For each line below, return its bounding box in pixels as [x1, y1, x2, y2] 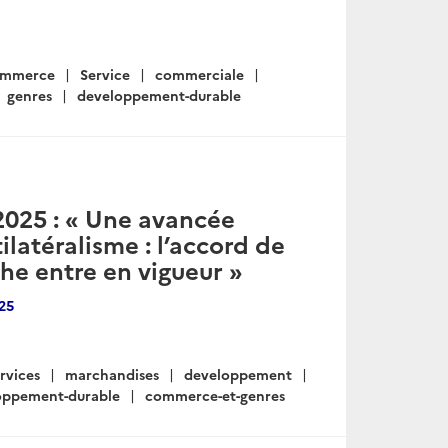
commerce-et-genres [145, 385, 285, 405]
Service [80, 64, 130, 84]
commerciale [155, 64, 244, 84]
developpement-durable [77, 85, 241, 105]
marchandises [65, 364, 159, 384]
